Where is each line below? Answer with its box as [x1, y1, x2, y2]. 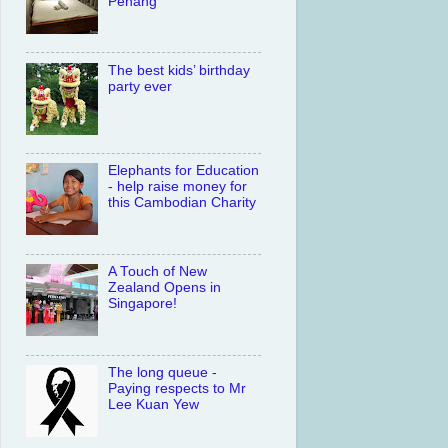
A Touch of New [108, 264, 208, 280]
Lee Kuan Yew [108, 397, 200, 413]
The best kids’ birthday [108, 62, 251, 78]
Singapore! [108, 296, 178, 312]
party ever [108, 78, 173, 94]
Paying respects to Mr [108, 381, 247, 397]
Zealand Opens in [108, 280, 222, 296]
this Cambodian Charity [108, 195, 257, 211]
